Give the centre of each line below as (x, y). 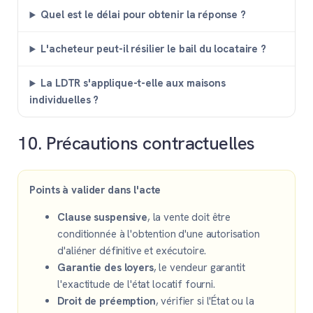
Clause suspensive (102, 217)
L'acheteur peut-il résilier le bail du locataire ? (153, 49)
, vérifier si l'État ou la (205, 301)
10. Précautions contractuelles (136, 143)
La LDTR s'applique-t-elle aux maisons (133, 83)
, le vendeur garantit (199, 267)
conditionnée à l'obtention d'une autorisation (159, 234)
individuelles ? (64, 100)
